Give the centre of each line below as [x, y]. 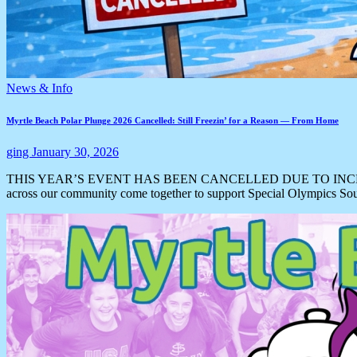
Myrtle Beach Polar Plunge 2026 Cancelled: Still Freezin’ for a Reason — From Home [173, 120]
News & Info [39, 88]
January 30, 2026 [75, 151]
